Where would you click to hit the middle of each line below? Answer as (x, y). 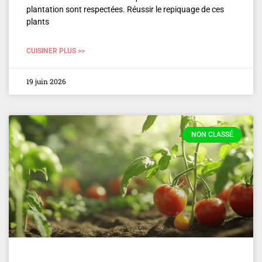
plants (38, 22)
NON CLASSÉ (212, 135)
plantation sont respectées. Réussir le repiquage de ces (125, 10)
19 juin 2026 (46, 82)
